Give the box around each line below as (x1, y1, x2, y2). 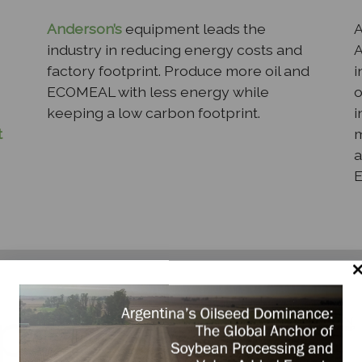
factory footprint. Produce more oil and (47, 61, 309, 79)
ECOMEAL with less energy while (47, 82, 269, 100)
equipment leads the (122, 19, 266, 37)
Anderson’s (47, 19, 122, 37)
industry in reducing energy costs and (47, 40, 302, 58)
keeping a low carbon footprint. (47, 103, 260, 121)
